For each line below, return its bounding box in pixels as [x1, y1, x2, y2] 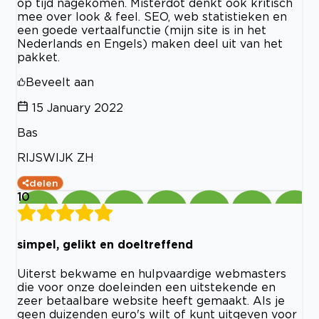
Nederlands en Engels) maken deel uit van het [17, 37, 283, 51]
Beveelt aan [26, 75, 94, 89]
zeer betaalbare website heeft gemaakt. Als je [17, 293, 285, 307]
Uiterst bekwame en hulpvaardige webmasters [17, 266, 286, 280]
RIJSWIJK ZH [17, 151, 94, 164]
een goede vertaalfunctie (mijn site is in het [17, 23, 266, 37]
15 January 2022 [32, 101, 123, 115]
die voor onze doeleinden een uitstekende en [17, 280, 276, 293]
